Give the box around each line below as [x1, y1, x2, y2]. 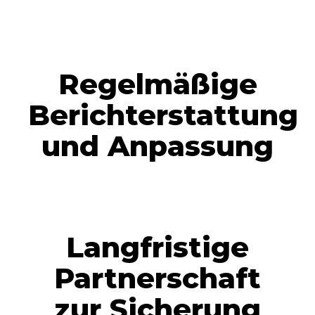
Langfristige [66, 229, 249, 264]
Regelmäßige [58, 66, 257, 101]
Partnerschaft [54, 260, 261, 295]
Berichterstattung [28, 97, 298, 132]
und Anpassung [41, 128, 274, 163]
